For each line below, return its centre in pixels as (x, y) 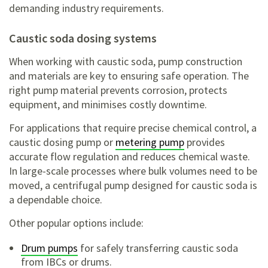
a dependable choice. (56, 200)
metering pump (150, 142)
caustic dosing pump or (62, 142)
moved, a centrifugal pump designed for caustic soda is (133, 185)
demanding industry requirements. (86, 8)
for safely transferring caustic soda (158, 248)
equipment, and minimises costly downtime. (108, 105)
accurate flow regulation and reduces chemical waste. (130, 157)
